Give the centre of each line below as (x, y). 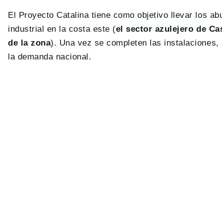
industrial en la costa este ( (62, 29)
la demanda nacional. (50, 57)
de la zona (29, 43)
